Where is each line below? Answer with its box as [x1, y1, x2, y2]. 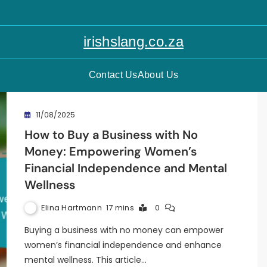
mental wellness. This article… [24, 254, 147, 266]
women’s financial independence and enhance [24, 239, 222, 251]
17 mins [105, 202, 134, 213]
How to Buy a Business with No [24, 127, 198, 142]
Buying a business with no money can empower [24, 224, 223, 236]
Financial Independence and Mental [24, 160, 227, 176]
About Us [137, 70, 179, 80]
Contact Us [88, 70, 138, 80]
